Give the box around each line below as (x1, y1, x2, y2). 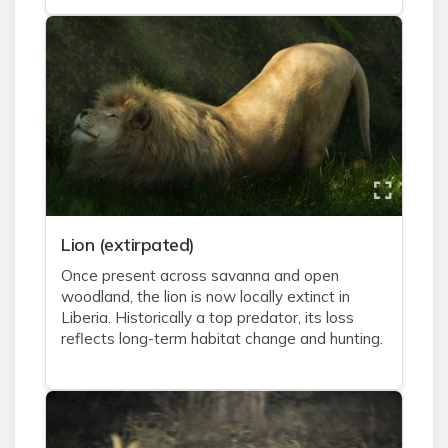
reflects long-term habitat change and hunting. (61, 329, 383, 348)
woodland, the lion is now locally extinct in (61, 287, 350, 306)
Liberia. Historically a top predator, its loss (61, 308, 354, 327)
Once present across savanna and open (61, 266, 339, 285)
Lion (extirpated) (61, 233, 195, 255)
